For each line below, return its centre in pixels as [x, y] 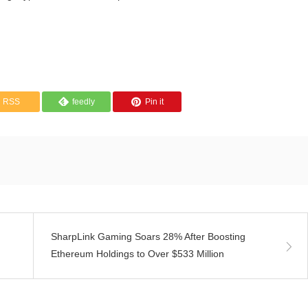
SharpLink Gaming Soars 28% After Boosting [148, 236]
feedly [83, 102]
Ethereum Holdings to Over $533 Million [137, 254]
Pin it [154, 102]
